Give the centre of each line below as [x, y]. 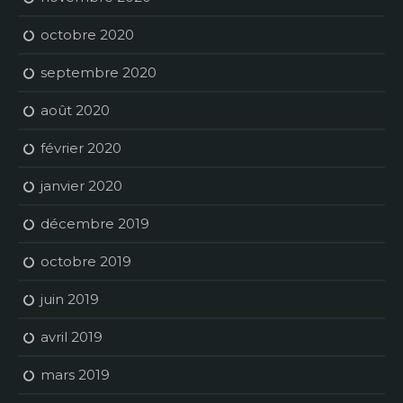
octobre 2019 [86, 262]
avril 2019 [72, 337]
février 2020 [81, 148]
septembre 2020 [99, 73]
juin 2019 [70, 300]
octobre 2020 [87, 35]
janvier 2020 [81, 186]
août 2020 [75, 111]
